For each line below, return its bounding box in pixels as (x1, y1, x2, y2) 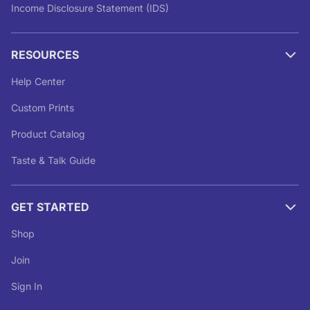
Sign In (11, 280, 42, 292)
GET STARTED (11, 199, 89, 214)
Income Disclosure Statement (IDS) (11, 1, 169, 14)
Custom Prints (11, 101, 74, 113)
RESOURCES (11, 47, 79, 62)
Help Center (11, 75, 65, 87)
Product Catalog (11, 127, 85, 140)
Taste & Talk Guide (11, 154, 95, 166)
